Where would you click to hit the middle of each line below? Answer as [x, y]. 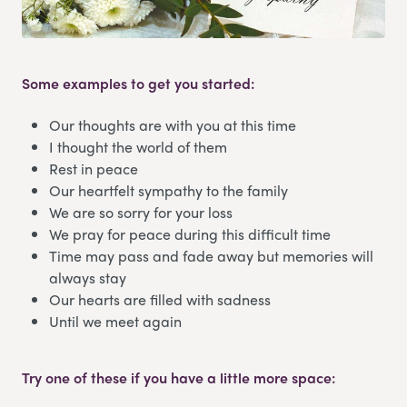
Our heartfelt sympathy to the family [169, 190]
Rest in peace [95, 168]
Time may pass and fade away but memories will [211, 255]
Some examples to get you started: [138, 83]
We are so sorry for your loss [141, 212]
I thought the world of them [138, 146]
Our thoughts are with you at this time [173, 124]
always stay [88, 277]
